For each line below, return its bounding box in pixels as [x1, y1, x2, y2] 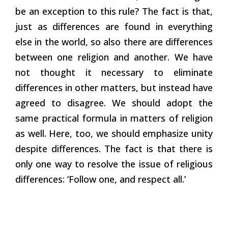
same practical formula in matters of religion [15, 111, 213, 124]
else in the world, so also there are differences [15, 35, 213, 48]
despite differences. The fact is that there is [15, 142, 213, 155]
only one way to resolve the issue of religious [15, 157, 213, 170]
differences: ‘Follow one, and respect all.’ [15, 173, 186, 185]
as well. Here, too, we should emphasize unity [15, 127, 213, 139]
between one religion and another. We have [15, 50, 213, 63]
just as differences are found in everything [15, 20, 213, 33]
